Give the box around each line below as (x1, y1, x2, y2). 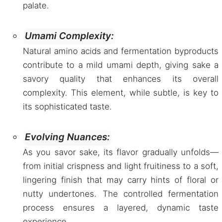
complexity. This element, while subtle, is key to (23, 88, 219, 98)
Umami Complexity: (25, 30, 114, 42)
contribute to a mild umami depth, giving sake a (23, 60, 219, 70)
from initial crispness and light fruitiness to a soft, (23, 161, 219, 171)
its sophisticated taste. (23, 102, 112, 111)
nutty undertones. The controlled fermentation (23, 189, 219, 199)
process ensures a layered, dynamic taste (23, 203, 219, 213)
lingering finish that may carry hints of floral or (23, 175, 219, 185)
